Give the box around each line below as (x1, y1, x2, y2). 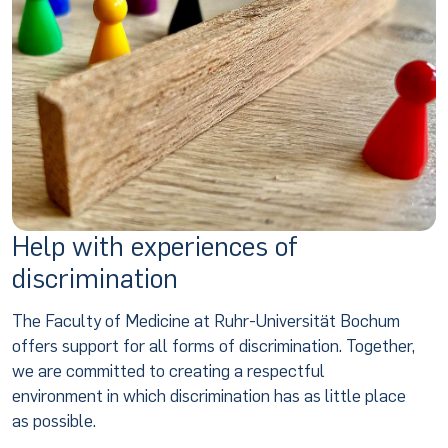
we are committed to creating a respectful (11, 360, 325, 381)
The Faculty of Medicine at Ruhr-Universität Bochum (11, 310, 400, 331)
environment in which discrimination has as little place (11, 385, 406, 406)
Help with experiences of (11, 229, 298, 263)
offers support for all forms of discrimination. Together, (11, 335, 415, 356)
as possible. (11, 410, 96, 431)
